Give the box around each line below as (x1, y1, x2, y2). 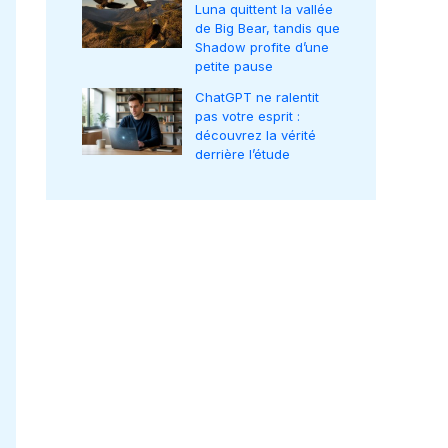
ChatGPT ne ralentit (195, 89, 319, 106)
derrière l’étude (195, 146, 290, 163)
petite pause (195, 58, 273, 75)
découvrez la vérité (195, 127, 316, 144)
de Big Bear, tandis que (195, 20, 340, 37)
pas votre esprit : (195, 108, 300, 125)
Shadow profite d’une (195, 39, 329, 56)
